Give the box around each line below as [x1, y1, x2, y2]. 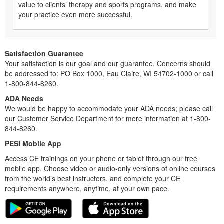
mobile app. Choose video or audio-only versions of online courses [5, 163, 215, 173]
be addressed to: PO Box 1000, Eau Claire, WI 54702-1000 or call [5, 68, 213, 78]
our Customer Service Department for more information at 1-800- [5, 113, 211, 123]
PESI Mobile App [5, 138, 61, 148]
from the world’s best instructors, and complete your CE [5, 173, 180, 183]
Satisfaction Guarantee [5, 48, 83, 58]
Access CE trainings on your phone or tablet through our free [5, 153, 197, 163]
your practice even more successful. [18, 9, 132, 19]
